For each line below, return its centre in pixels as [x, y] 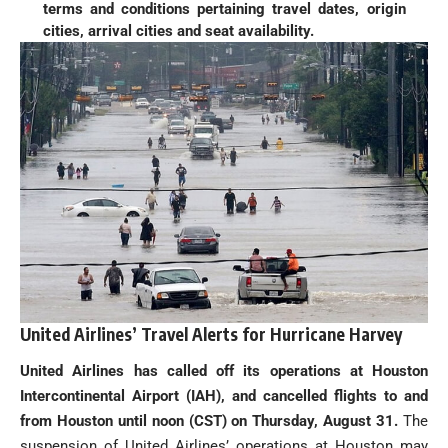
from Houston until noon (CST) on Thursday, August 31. [209, 421]
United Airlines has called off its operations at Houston [224, 371]
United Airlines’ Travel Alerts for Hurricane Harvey [211, 333]
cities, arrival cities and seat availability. [178, 31]
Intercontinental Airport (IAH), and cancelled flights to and [224, 396]
